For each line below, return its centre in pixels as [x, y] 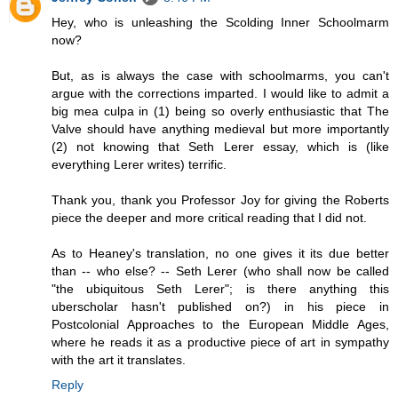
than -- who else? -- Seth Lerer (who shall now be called [220, 271]
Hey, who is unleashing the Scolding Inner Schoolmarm [220, 22]
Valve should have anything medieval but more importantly [220, 128]
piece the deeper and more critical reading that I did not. [209, 217]
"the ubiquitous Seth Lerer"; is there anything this [220, 288]
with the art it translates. [119, 359]
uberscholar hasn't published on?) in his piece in [220, 306]
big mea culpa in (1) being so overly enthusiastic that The [220, 111]
